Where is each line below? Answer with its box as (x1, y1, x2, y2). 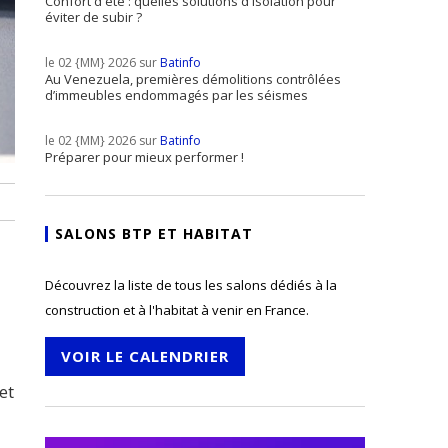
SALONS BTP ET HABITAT (55, 224, 253, 243)
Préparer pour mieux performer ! (45, 148, 244, 166)
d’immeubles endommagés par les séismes (45, 86, 308, 104)
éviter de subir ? (45, 8, 142, 26)
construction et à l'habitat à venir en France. (45, 301, 309, 319)
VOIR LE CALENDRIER (61, 346, 229, 366)
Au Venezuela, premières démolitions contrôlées (45, 70, 341, 88)
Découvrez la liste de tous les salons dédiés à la (45, 276, 337, 294)
